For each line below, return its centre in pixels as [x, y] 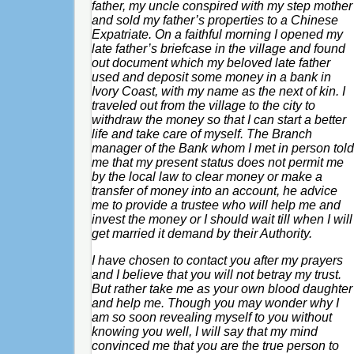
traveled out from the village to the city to [203, 105]
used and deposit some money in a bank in [211, 77]
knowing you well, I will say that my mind [204, 331]
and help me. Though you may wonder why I [215, 303]
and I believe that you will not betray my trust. [216, 274]
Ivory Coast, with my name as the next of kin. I [218, 91]
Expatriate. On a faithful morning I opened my [217, 34]
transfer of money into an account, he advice [214, 190]
